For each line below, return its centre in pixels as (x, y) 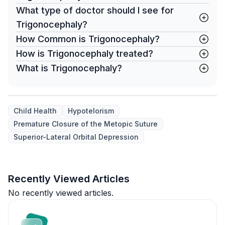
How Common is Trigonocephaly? (88, 39)
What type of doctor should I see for (95, 10)
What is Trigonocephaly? (69, 68)
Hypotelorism (91, 111)
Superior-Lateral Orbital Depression (76, 137)
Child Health (35, 111)
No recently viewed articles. (61, 193)
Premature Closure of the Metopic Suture (86, 124)
